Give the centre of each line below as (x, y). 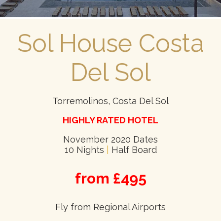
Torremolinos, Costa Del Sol (110, 101)
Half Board (133, 150)
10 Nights (85, 150)
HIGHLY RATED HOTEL (110, 120)
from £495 (110, 179)
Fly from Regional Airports (110, 207)
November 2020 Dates (110, 140)
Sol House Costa (110, 43)
